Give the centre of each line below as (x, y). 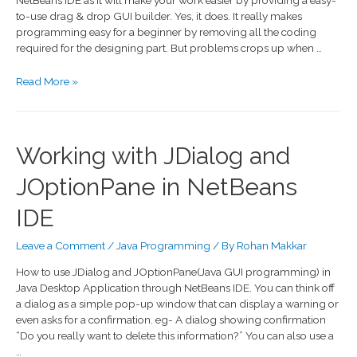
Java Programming (163, 245)
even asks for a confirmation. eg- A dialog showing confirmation (171, 320)
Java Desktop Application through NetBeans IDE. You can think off (175, 288)
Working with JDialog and (153, 155)
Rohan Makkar (272, 245)
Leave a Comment (61, 245)
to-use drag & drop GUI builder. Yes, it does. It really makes (159, 16)
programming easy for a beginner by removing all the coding (166, 32)
